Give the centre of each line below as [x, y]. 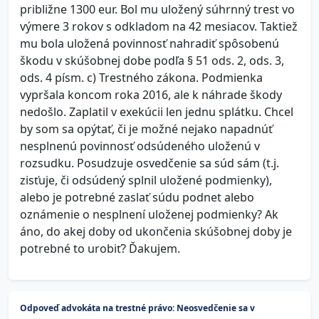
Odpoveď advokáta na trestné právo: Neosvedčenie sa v [137, 308]
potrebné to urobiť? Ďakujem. [100, 249]
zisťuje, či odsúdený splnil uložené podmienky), [146, 180]
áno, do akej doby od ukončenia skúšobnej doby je [156, 231]
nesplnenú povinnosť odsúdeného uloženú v [140, 146]
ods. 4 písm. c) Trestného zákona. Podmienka [141, 78]
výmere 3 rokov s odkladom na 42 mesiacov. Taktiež [159, 26]
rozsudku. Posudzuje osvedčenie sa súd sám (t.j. [150, 163]
